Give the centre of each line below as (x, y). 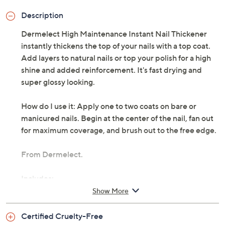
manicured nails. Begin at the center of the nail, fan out (117, 118)
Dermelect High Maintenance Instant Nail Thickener (114, 34)
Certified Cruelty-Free (62, 216)
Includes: (37, 179)
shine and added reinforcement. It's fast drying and (111, 70)
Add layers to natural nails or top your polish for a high (116, 58)
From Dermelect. (52, 154)
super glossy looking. (58, 82)
